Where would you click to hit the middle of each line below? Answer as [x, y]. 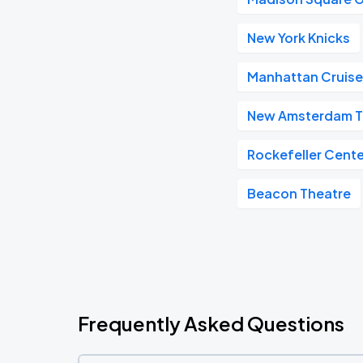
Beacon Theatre [299, 193]
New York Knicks [299, 38]
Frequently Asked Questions [211, 323]
